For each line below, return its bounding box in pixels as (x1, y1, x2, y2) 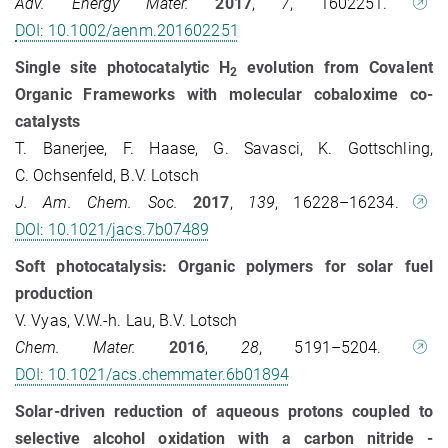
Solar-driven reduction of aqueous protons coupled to (15, 402, 433, 422)
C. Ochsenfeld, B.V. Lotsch (15, 166, 199, 186)
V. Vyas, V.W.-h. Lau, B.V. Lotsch (15, 311, 238, 331)
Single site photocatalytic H (15, 58, 231, 78)
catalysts (15, 112, 80, 132)
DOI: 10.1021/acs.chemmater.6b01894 (15, 365, 290, 385)
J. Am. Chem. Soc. (15, 193, 178, 213)
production (15, 284, 93, 304)
